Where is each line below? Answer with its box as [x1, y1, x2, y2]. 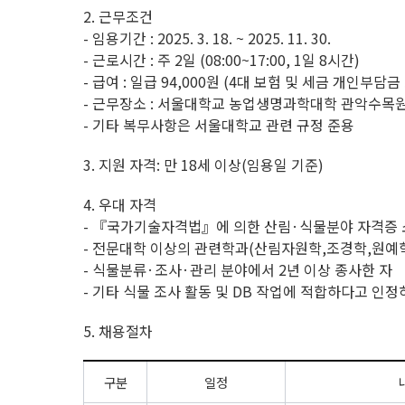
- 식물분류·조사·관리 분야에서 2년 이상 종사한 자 [83, 259, 392, 280]
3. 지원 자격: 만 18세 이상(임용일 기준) [83, 154, 324, 175]
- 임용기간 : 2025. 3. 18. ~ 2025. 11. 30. [83, 27, 331, 49]
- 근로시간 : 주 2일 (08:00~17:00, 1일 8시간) [83, 49, 360, 71]
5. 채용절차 [83, 320, 153, 342]
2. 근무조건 [83, 5, 153, 27]
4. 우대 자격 [83, 193, 156, 215]
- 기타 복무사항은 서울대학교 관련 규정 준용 [83, 114, 354, 136]
